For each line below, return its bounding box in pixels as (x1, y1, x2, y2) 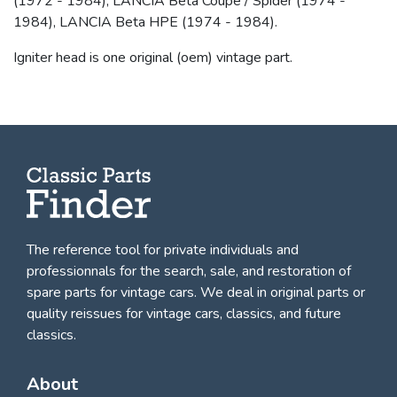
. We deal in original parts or (194, 283, 365, 303)
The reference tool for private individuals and (27, 240, 299, 261)
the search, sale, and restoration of (140, 261, 351, 282)
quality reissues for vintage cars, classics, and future (27, 304, 341, 324)
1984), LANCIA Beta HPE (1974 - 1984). (13, 12, 277, 32)
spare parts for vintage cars (27, 283, 194, 303)
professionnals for (27, 261, 140, 282)
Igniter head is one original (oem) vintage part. (13, 47, 292, 67)
